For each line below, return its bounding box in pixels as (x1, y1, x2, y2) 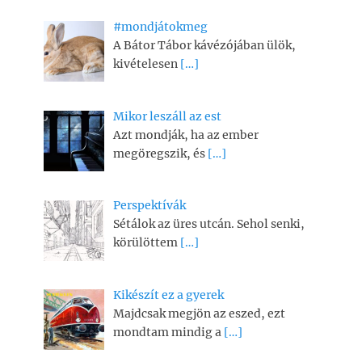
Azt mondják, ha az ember (112, 127, 259, 142)
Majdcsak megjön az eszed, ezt (112, 306, 285, 322)
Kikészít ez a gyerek (112, 288, 224, 303)
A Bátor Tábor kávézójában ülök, (112, 38, 296, 53)
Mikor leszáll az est (112, 108, 221, 124)
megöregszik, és (112, 145, 208, 161)
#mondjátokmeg (112, 19, 208, 34)
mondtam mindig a (112, 325, 224, 340)
